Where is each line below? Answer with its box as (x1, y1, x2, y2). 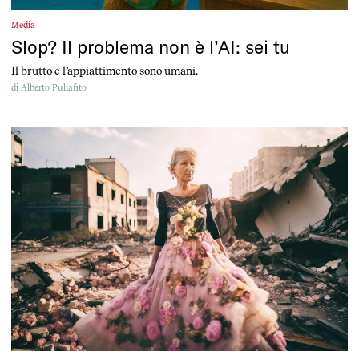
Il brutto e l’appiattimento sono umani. (11, 63, 198, 77)
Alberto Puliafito (21, 82, 87, 93)
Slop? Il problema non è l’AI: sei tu (11, 34, 290, 58)
